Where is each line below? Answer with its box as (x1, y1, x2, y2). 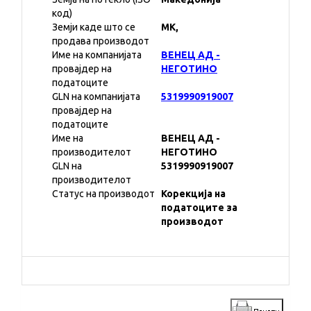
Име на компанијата (52, 49, 142, 60)
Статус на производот (52, 188, 155, 199)
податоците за (161, 202, 237, 213)
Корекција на (161, 188, 226, 199)
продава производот (52, 35, 149, 47)
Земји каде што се (52, 22, 135, 33)
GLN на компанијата (52, 91, 140, 102)
